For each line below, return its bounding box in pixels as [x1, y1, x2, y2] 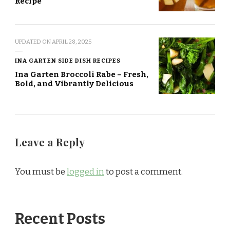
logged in [67, 166, 104, 178]
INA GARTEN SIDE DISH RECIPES [15, 57, 121, 65]
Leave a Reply [15, 135, 87, 149]
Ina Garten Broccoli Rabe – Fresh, [15, 70, 148, 80]
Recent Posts [15, 210, 105, 228]
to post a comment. [104, 166, 183, 178]
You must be [15, 166, 67, 178]
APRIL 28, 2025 [52, 38, 91, 46]
